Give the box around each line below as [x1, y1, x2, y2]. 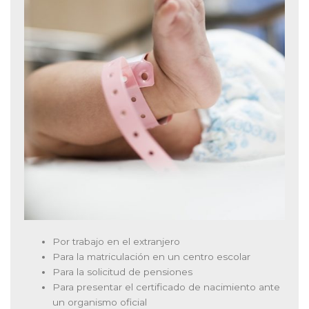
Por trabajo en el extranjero [52, 236, 181, 248]
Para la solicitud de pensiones [52, 266, 193, 278]
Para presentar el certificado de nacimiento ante [52, 281, 281, 293]
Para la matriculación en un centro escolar [52, 251, 251, 263]
